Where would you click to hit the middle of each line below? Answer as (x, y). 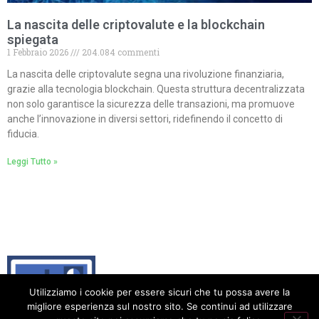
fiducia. (23, 134)
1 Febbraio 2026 (39, 52)
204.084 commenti (120, 52)
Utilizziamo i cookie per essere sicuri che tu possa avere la (159, 292)
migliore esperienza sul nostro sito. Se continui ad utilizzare (159, 306)
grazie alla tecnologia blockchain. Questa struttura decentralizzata (156, 89)
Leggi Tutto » (32, 162)
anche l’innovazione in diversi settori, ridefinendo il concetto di (145, 119)
